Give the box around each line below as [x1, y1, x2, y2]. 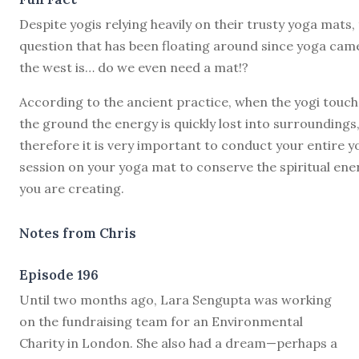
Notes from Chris [19, 224, 136, 242]
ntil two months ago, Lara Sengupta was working [30, 291, 332, 308]
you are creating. [19, 179, 124, 196]
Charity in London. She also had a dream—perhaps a [19, 334, 337, 351]
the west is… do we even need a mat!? [19, 58, 248, 75]
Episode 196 [19, 265, 99, 284]
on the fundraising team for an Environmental [19, 313, 303, 329]
